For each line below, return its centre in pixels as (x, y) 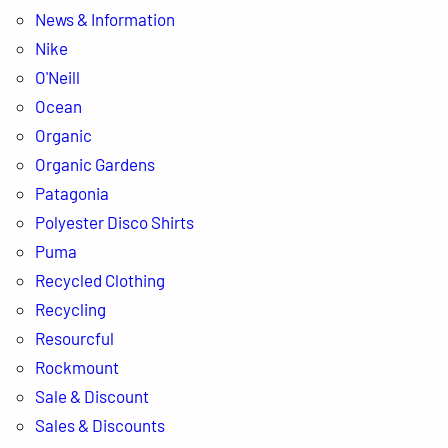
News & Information (104, 18)
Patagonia (71, 192)
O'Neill (57, 76)
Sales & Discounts (99, 424)
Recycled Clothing (99, 279)
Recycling (70, 308)
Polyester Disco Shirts (114, 221)
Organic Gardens (94, 163)
